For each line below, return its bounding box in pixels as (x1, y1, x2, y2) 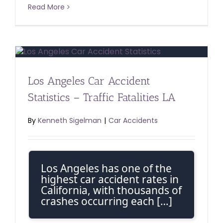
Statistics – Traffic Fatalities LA (28, 91, 176, 105)
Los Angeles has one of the (41, 161, 172, 176)
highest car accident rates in (41, 172, 179, 187)
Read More (28, 1, 65, 12)
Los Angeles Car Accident (28, 74, 150, 88)
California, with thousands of (41, 183, 182, 198)
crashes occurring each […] (41, 194, 172, 209)
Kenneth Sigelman (38, 115, 102, 126)
